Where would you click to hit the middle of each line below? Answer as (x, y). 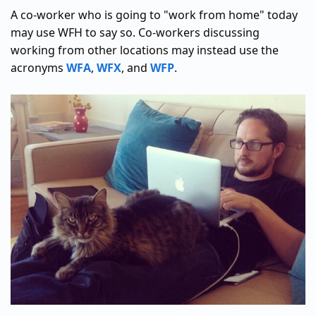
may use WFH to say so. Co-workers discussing (135, 32)
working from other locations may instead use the (145, 50)
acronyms (38, 67)
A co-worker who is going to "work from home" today (154, 14)
